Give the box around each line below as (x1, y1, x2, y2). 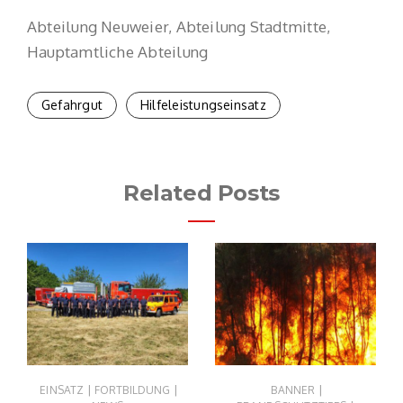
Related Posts (123, 179, 280, 206)
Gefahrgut (41, 96, 103, 112)
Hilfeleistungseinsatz (140, 96, 266, 112)
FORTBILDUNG (94, 383, 171, 398)
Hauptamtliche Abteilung (27, 41, 209, 61)
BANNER (271, 383, 316, 398)
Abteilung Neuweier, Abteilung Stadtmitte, (27, 16, 331, 36)
